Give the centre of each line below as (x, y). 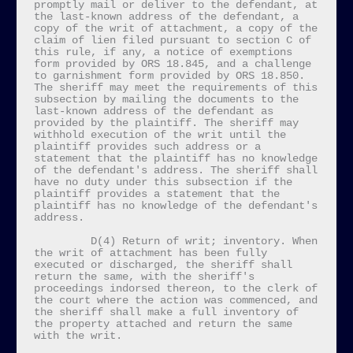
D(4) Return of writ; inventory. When (62, 241)
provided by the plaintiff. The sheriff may (166, 123)
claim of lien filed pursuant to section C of (172, 40)
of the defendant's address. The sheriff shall (175, 170)
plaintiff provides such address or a (147, 147)
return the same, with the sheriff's (144, 277)
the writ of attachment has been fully (150, 253)
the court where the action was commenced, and (175, 300)
